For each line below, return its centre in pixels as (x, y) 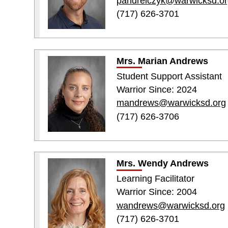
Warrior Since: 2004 (156, 192)
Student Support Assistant (169, 76)
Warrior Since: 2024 (156, 90)
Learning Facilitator (155, 179)
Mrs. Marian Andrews (162, 61)
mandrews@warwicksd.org (171, 103)
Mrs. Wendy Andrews (162, 164)
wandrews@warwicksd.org (170, 205)
